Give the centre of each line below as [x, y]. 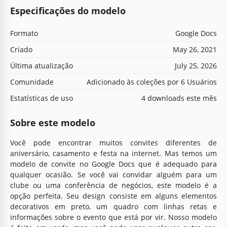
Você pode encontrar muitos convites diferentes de [113, 142]
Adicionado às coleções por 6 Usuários [152, 82]
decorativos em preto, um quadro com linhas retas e [113, 206]
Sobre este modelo [53, 122]
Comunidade [32, 82]
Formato [24, 33]
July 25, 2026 [196, 65]
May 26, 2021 [195, 49]
